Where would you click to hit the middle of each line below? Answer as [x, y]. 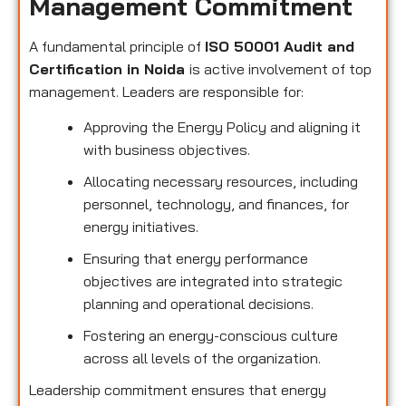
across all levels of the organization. [202, 358]
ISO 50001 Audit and [280, 46]
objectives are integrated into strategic [213, 281]
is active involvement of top [280, 68]
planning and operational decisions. [198, 304]
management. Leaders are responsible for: [166, 91]
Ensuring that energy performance [196, 259]
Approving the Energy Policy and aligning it [222, 127]
